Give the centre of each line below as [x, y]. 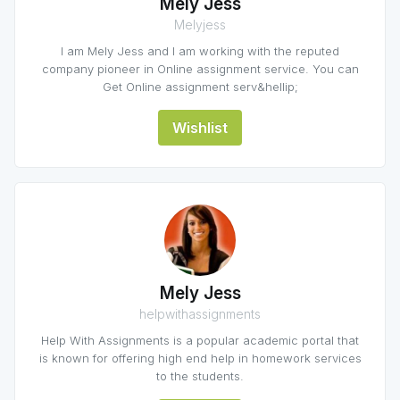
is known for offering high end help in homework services [200, 358]
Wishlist [200, 128]
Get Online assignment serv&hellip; [200, 87]
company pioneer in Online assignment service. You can [200, 69]
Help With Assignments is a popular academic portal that [200, 340]
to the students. [200, 376]
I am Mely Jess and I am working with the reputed [200, 51]
